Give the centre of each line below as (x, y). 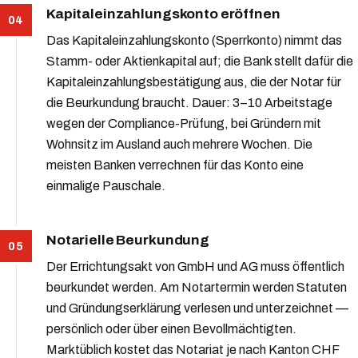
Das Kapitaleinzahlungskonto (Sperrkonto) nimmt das (194, 40)
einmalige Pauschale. (106, 185)
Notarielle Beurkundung (128, 241)
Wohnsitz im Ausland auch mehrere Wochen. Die (179, 144)
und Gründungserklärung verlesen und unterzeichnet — (197, 308)
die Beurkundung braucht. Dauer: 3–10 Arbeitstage (189, 102)
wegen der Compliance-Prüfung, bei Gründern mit (184, 123)
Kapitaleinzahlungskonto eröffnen (163, 14)
